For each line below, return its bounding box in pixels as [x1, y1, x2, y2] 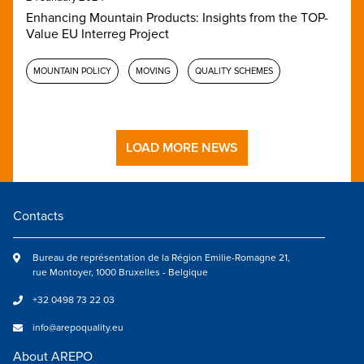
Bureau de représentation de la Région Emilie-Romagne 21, [32, 251, 290, 264]
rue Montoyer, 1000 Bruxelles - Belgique [32, 266, 208, 279]
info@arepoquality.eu [32, 321, 123, 334]
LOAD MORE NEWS [126, 139, 238, 156]
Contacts [13, 207, 63, 224]
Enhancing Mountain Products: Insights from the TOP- [26, 9, 328, 26]
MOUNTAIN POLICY [33, 65, 111, 76]
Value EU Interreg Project [26, 25, 169, 42]
